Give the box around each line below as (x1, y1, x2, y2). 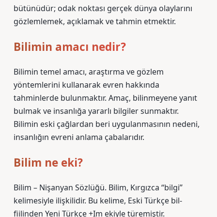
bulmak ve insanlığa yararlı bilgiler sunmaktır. (14, 106, 179, 116)
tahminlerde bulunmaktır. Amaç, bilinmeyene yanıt (14, 93, 197, 103)
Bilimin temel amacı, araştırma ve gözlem (14, 66, 164, 77)
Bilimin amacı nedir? (14, 39, 126, 54)
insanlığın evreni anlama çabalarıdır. (14, 132, 144, 142)
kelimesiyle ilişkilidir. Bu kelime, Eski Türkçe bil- (14, 195, 182, 206)
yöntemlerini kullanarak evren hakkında (14, 79, 159, 90)
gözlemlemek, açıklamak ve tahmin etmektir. (14, 16, 176, 27)
